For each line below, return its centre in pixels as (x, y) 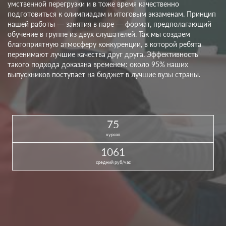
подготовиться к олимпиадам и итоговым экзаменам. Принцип (112, 14)
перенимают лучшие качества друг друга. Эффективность (103, 54)
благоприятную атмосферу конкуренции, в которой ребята (104, 44)
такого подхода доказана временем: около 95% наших (98, 65)
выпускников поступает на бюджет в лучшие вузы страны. (104, 75)
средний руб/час (113, 162)
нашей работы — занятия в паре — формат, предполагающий (109, 24)
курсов (113, 135)
